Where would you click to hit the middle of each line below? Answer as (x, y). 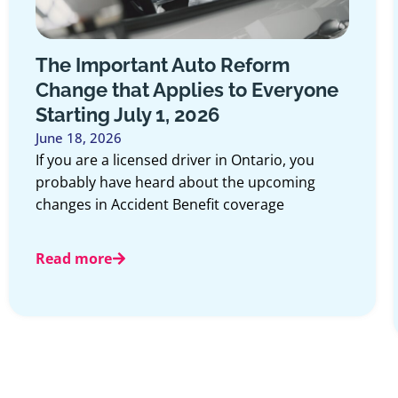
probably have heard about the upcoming (175, 183)
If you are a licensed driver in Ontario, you (175, 160)
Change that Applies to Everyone (187, 90)
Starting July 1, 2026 (127, 115)
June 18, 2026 (78, 138)
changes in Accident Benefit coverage (159, 205)
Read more (73, 259)
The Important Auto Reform (162, 65)
